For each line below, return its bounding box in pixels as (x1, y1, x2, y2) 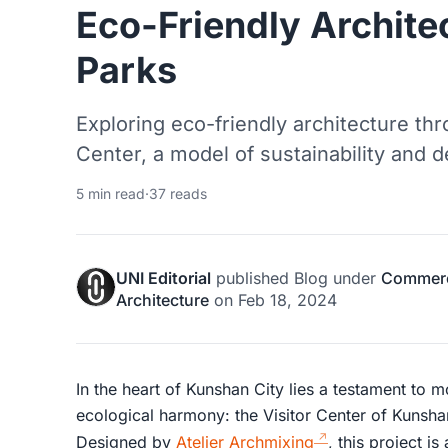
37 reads (149, 184, 207, 202)
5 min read (76, 184, 145, 202)
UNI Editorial (116, 267, 211, 288)
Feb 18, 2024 (238, 289, 337, 310)
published (211, 267, 294, 288)
